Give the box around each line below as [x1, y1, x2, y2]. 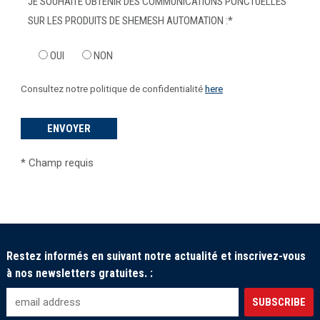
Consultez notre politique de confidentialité [20, 83, 205, 95]
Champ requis [25, 156, 94, 170]
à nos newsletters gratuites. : [6, 266, 153, 281]
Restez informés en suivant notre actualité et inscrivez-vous [6, 249, 306, 264]
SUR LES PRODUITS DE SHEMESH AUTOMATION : [27, 14, 228, 27]
